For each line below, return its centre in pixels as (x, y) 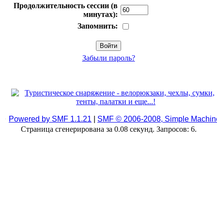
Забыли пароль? (108, 58)
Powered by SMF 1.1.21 (50, 119)
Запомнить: (98, 26)
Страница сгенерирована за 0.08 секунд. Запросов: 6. (108, 129)
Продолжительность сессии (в (66, 6)
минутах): (101, 15)
